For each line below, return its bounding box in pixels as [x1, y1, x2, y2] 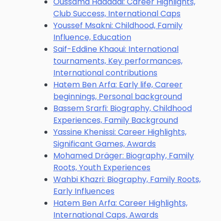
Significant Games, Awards [53, 138, 156, 149]
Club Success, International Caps [53, 8, 181, 19]
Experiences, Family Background [53, 114, 178, 126]
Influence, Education [53, 32, 131, 43]
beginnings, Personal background [53, 91, 182, 102]
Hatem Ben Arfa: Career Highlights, [53, 197, 187, 209]
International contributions [53, 67, 157, 78]
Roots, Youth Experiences [53, 162, 150, 173]
